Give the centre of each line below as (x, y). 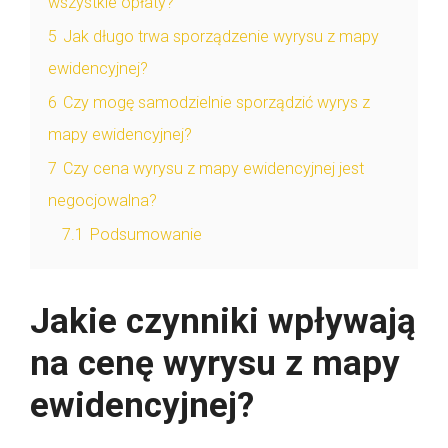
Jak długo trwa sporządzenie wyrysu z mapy (221, 36)
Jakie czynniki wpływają (223, 321)
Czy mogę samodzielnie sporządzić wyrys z (216, 102)
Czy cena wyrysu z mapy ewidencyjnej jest (213, 168)
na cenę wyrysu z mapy (215, 363)
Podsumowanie (146, 234)
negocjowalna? (102, 200)
